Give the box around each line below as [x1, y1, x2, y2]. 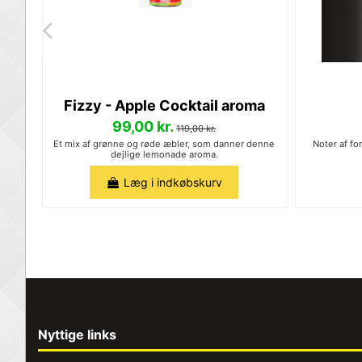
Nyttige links [38, 326, 116, 343]
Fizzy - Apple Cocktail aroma [63, 97, 265, 115]
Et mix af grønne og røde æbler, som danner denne [53, 138, 276, 150]
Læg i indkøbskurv [124, 175, 223, 190]
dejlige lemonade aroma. [110, 149, 218, 161]
